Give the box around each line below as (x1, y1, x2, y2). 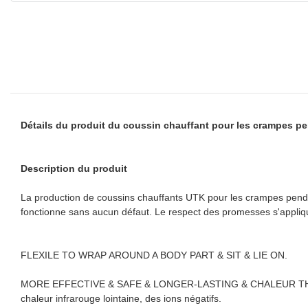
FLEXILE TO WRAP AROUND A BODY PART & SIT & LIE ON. (21, 249, 287, 261)
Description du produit (21, 162, 127, 174)
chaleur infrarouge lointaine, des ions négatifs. (21, 292, 221, 304)
